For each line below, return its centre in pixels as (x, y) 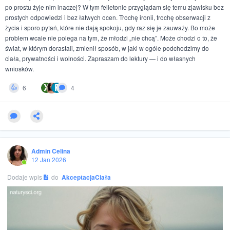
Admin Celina (51, 151)
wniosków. (20, 68)
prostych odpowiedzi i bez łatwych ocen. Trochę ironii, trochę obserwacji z (108, 17)
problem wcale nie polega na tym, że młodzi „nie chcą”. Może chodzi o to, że (111, 37)
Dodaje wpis (25, 177)
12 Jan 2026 (49, 159)
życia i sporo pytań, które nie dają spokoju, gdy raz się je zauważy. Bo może (110, 27)
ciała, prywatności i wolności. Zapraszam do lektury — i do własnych (101, 58)
